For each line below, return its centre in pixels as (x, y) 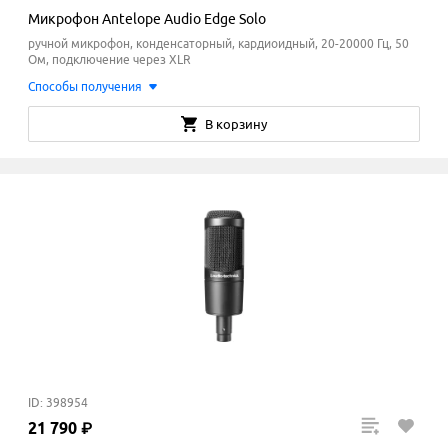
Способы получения (85, 87)
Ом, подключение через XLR (109, 60)
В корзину (236, 124)
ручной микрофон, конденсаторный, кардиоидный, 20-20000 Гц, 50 (218, 44)
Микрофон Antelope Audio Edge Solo (147, 19)
